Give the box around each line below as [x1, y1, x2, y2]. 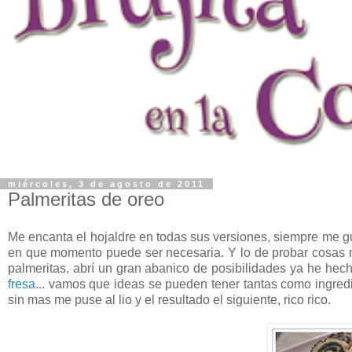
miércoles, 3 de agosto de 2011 [8, 179, 205, 189]
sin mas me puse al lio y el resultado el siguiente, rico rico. [8, 292, 331, 306]
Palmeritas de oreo [8, 189, 164, 210]
